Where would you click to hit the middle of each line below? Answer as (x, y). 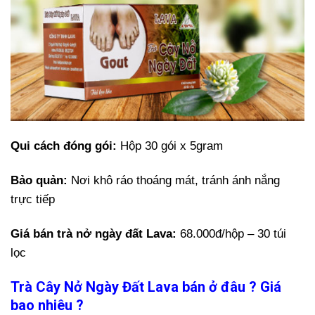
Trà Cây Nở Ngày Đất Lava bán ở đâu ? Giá (146, 287)
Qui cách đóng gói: (64, 146)
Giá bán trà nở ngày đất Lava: (95, 234)
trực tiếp (33, 200)
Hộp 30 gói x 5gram (170, 146)
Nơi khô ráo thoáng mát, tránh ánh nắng (174, 181)
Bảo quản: (39, 181)
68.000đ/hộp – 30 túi (233, 234)
